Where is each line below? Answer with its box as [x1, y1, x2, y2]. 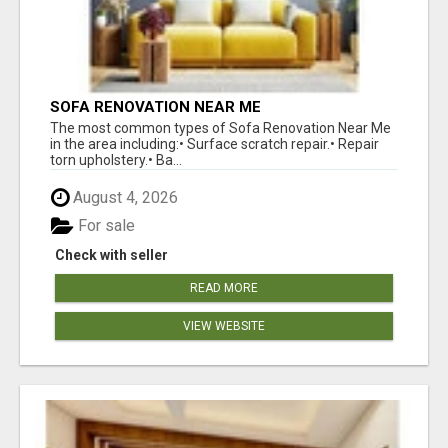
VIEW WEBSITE [183, 319, 265, 334]
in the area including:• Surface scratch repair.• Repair [50, 135, 379, 152]
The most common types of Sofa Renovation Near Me [50, 119, 391, 136]
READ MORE [190, 281, 258, 296]
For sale [74, 216, 135, 236]
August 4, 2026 [69, 187, 178, 207]
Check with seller [55, 247, 168, 264]
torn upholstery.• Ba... [50, 151, 182, 168]
